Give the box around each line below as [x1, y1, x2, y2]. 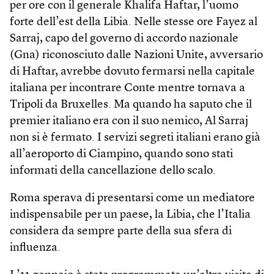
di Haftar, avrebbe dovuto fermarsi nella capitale [10, 65, 255, 78]
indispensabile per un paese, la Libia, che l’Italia [10, 209, 251, 221]
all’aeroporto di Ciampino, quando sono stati [10, 148, 233, 160]
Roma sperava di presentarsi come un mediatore [10, 192, 255, 204]
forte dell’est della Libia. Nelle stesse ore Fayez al [10, 16, 257, 28]
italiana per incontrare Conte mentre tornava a [10, 82, 245, 94]
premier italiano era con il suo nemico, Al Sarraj [10, 115, 248, 127]
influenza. [10, 242, 61, 254]
